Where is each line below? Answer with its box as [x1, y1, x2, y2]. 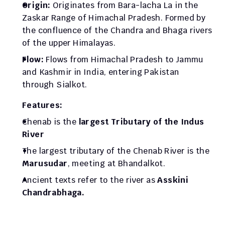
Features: [22, 100, 67, 111]
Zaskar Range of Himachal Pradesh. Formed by [22, 13, 206, 24]
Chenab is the [22, 117, 79, 128]
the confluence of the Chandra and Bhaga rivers [22, 25, 212, 36]
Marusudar [22, 158, 68, 169]
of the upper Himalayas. [22, 38, 118, 49]
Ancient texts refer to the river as [22, 175, 158, 186]
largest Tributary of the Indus [78, 117, 204, 128]
